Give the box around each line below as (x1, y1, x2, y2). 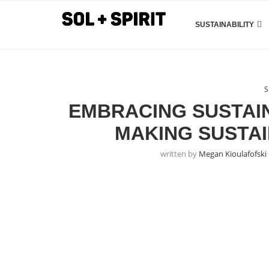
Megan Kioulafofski (199, 148, 267, 159)
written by (160, 148, 199, 159)
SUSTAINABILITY (195, 20, 254, 29)
